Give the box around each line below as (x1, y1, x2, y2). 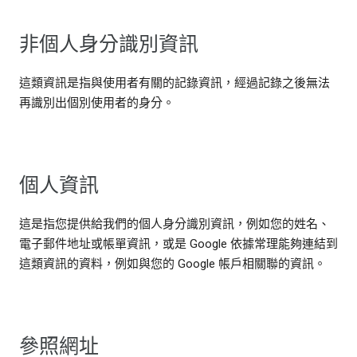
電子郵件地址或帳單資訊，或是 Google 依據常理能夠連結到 (19, 237, 338, 252)
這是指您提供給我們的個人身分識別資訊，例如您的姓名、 (19, 217, 330, 232)
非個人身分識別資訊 (19, 32, 198, 57)
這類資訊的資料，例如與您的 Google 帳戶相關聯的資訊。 (19, 257, 326, 272)
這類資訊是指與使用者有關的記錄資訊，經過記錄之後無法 (19, 76, 330, 91)
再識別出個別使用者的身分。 (19, 96, 175, 111)
